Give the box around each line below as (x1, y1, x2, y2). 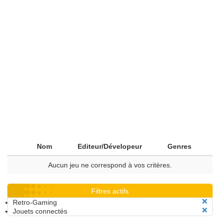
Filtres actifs (91, 187, 129, 195)
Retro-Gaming (13, 198, 57, 206)
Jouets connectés (13, 207, 67, 215)
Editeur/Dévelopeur (78, 142, 142, 150)
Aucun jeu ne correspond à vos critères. (48, 161, 172, 169)
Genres (167, 142, 192, 150)
